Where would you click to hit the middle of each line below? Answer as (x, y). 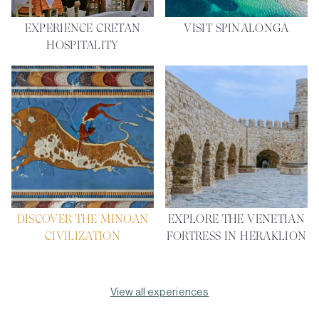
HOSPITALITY (83, 45)
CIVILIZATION (83, 236)
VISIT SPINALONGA (236, 28)
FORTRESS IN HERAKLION (236, 236)
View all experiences (159, 292)
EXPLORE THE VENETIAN (236, 219)
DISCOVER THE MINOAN (83, 219)
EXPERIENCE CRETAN (83, 28)
